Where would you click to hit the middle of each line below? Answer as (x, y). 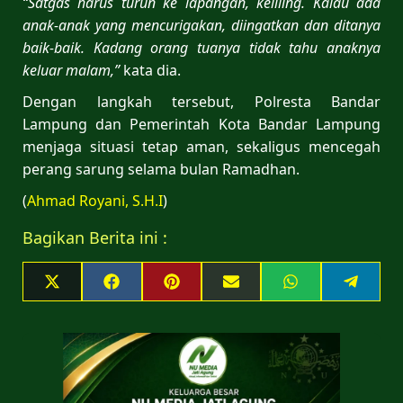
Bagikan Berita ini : (95, 237)
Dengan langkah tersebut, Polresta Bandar (201, 101)
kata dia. (150, 70)
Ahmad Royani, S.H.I (95, 200)
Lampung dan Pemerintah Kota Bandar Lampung (201, 124)
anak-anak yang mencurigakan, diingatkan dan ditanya (201, 25)
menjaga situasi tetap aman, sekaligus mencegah (201, 146)
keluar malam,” (71, 70)
